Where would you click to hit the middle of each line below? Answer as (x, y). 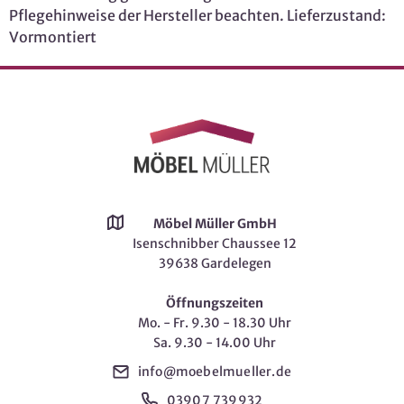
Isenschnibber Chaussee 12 (215, 243)
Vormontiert (53, 37)
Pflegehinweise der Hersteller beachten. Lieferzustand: (197, 15)
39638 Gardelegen (215, 263)
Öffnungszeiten (215, 303)
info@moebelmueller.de (215, 371)
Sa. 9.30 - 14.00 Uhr (215, 342)
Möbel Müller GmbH (215, 223)
